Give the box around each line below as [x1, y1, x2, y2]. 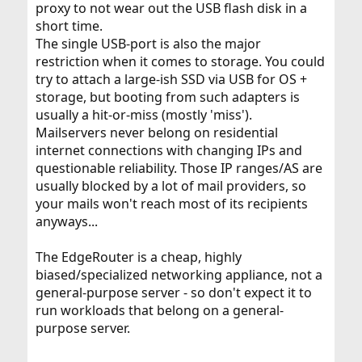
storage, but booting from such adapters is [35, 88, 300, 107]
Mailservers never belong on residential [35, 124, 278, 142]
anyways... [35, 213, 98, 231]
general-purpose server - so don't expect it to [35, 284, 312, 302]
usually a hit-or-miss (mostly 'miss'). [35, 106, 252, 124]
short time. [35, 17, 103, 36]
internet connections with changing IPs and [35, 141, 302, 160]
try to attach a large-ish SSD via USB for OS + [35, 70, 307, 89]
